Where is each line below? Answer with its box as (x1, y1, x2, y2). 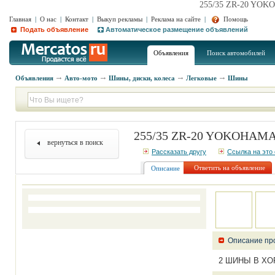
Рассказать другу (152, 148, 206, 155)
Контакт (65, 15, 88, 23)
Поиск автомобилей (207, 49, 265, 56)
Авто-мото (64, 74, 98, 82)
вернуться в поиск (47, 138, 103, 147)
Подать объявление (18, 25, 88, 33)
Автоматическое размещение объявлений (106, 25, 248, 33)
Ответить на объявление (194, 164, 265, 171)
